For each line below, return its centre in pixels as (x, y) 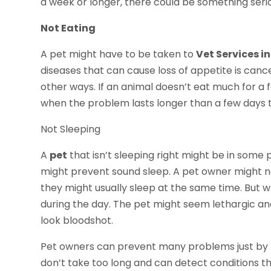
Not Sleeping (71, 129)
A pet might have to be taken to (119, 54)
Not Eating (68, 28)
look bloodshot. (77, 221)
